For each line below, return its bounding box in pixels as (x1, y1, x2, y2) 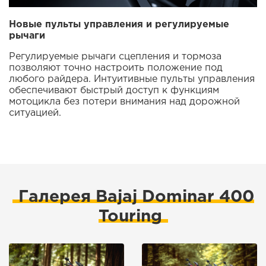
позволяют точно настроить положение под (9, 63, 223, 72)
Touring (98, 209, 162, 224)
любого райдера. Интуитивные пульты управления (9, 74, 255, 84)
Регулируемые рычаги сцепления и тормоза (9, 52, 221, 61)
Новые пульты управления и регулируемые (9, 20, 229, 29)
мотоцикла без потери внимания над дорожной (9, 97, 240, 106)
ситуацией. (9, 108, 61, 118)
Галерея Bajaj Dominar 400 (18, 189, 254, 204)
